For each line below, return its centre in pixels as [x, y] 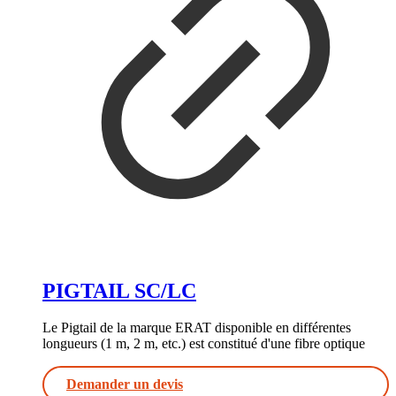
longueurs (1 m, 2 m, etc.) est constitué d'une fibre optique [204, 344]
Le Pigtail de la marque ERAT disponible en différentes [197, 328]
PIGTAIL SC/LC [119, 290]
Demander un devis [125, 385]
